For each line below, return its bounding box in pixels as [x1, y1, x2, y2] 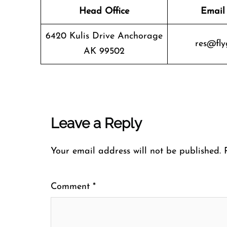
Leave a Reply [51, 115, 142, 132]
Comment [51, 182, 93, 192]
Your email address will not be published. [51, 146, 221, 156]
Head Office [79, 7, 129, 16]
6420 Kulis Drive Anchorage [46, 31, 163, 41]
